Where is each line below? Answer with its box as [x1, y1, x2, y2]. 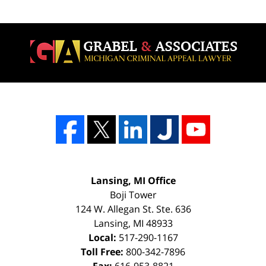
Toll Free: [81, 245, 126, 258]
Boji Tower [109, 188, 157, 201]
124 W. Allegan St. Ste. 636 [75, 202, 191, 216]
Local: [88, 230, 119, 244]
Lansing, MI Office [90, 173, 176, 187]
